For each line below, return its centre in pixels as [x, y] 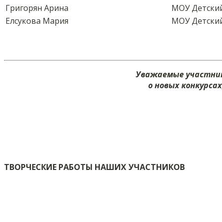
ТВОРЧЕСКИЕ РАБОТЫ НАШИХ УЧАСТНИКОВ [94, 167]
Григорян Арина [37, 8]
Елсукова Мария [37, 21]
